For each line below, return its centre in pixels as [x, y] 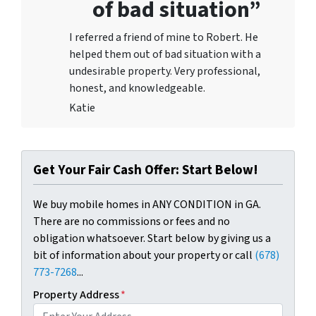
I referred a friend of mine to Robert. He [164, 37]
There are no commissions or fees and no [132, 221]
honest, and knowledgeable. [137, 88]
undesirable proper [115, 71]
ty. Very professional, [211, 71]
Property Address [76, 294]
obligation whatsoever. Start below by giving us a [152, 238]
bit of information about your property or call [144, 255]
